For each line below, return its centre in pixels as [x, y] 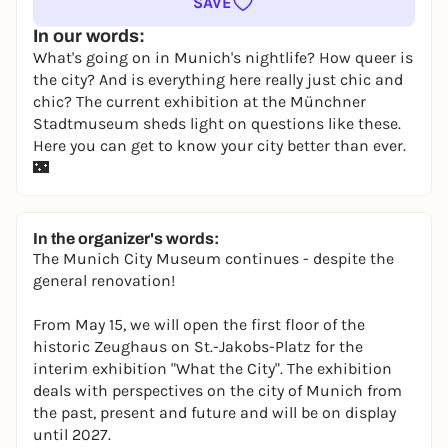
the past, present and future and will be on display [214, 412]
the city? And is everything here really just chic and [218, 79]
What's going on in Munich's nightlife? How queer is [223, 57]
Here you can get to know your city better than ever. [219, 145]
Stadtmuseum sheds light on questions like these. [217, 123]
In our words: [89, 36]
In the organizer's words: [126, 238]
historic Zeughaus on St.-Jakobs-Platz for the [198, 346]
